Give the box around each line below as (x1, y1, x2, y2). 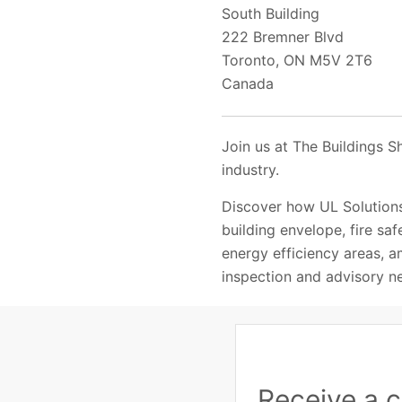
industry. (222, 160, 279, 179)
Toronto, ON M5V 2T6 (222, 51, 372, 70)
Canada (222, 74, 274, 93)
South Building (222, 4, 319, 23)
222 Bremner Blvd (222, 28, 344, 47)
